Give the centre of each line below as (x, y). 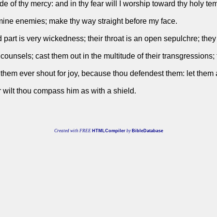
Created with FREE (73, 131)
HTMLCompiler (108, 131)
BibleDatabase (147, 131)
